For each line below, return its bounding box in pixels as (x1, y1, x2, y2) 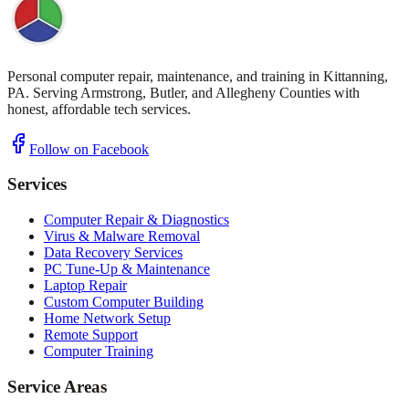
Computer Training (44, 343, 153, 360)
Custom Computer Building (44, 294, 204, 310)
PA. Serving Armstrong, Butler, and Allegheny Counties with (7, 84, 360, 100)
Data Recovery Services (44, 245, 183, 261)
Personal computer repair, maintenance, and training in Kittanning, (7, 68, 388, 84)
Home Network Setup (44, 310, 171, 327)
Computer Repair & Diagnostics (44, 212, 229, 228)
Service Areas (7, 376, 107, 396)
